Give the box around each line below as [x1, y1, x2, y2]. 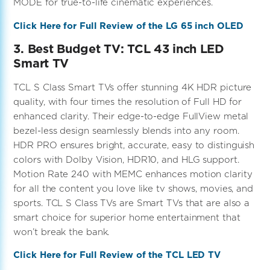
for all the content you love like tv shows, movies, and [13, 181, 253, 195]
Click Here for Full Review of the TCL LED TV [13, 248, 221, 262]
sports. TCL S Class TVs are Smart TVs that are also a [13, 196, 250, 209]
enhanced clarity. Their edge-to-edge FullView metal [13, 109, 249, 122]
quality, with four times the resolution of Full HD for [13, 95, 242, 108]
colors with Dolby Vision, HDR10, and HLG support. [13, 152, 239, 166]
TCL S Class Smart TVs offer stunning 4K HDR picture [13, 80, 252, 93]
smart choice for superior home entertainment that [13, 210, 240, 224]
